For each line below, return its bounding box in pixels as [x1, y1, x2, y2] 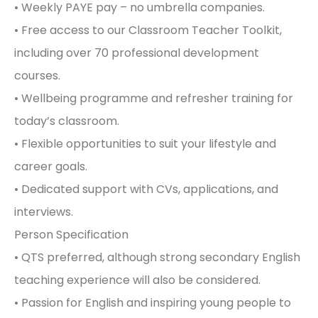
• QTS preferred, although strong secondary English [14, 248, 300, 265]
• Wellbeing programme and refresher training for [14, 89, 293, 106]
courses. [14, 67, 60, 84]
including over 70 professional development [14, 44, 259, 61]
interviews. [14, 203, 73, 220]
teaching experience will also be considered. [14, 271, 261, 288]
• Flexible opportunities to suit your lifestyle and [14, 135, 276, 152]
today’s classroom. [14, 112, 119, 129]
